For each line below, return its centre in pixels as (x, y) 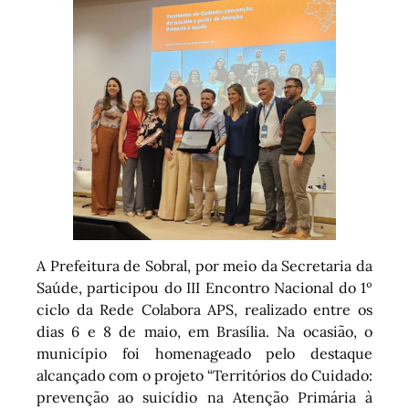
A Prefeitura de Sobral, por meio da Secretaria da (204, 266)
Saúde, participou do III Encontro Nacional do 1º (204, 288)
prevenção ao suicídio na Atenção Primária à (204, 398)
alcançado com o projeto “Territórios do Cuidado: (204, 376)
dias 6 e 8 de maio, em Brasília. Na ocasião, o (204, 332)
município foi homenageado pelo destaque (204, 354)
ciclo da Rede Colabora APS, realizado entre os (204, 310)
